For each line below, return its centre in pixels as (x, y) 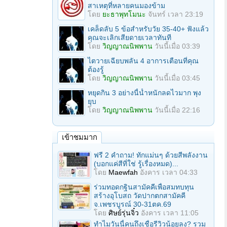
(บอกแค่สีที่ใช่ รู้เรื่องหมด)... (136, 164)
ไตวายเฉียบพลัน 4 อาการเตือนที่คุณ (143, 61)
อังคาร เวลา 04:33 (169, 172)
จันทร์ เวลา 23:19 (176, 14)
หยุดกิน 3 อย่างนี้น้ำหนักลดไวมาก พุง (144, 93)
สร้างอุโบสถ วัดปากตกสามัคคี (140, 196)
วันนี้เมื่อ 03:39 (177, 46)
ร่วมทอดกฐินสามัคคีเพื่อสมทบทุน (144, 187)
